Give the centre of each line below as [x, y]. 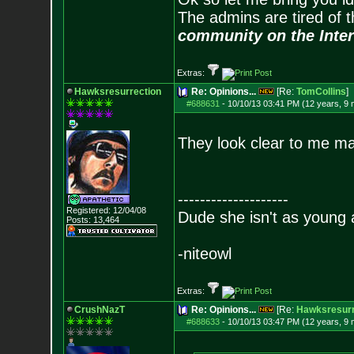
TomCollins [321, 92]
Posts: [78, 220]
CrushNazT [99, 310]
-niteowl [204, 254]
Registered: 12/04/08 [106, 210]
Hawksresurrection [117, 92]
